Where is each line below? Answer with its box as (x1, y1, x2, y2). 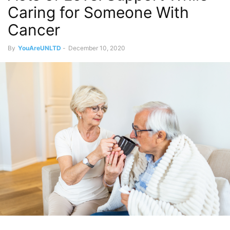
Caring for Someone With (8, 3, 189, 22)
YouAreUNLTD (18, 44, 61, 52)
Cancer (8, 21, 60, 39)
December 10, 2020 (68, 44, 125, 52)
